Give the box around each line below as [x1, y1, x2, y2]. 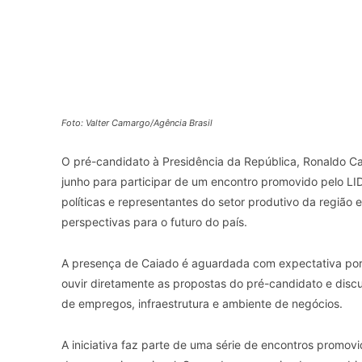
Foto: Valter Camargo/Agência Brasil [61, 117, 213, 129]
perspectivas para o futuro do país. [61, 215, 247, 229]
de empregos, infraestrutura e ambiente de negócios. [61, 297, 343, 311]
